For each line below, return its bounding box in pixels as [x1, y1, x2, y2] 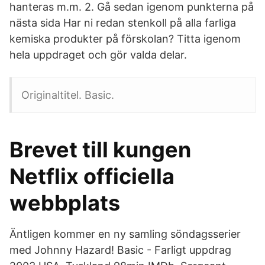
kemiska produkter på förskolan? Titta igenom [9, 33, 241, 45]
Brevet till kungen [9, 137, 191, 163]
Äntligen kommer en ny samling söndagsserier [9, 228, 241, 240]
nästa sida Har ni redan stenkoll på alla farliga [9, 17, 236, 29]
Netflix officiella [9, 163, 174, 189]
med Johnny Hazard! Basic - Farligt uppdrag [9, 244, 231, 256]
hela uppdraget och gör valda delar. [9, 49, 187, 61]
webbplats [9, 190, 120, 216]
